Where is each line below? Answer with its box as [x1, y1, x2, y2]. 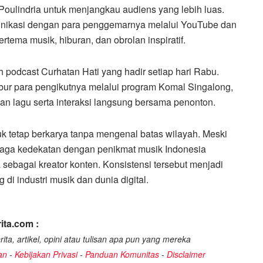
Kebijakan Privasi [15, 248, 77, 261]
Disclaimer [167, 248, 205, 261]
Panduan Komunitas [85, 248, 159, 261]
